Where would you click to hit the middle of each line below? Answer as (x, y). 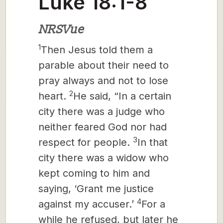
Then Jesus (68, 50)
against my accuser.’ (88, 204)
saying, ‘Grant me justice (96, 189)
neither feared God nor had (103, 127)
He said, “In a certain (122, 96)
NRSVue (61, 30)
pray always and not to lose (103, 81)
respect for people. (86, 142)
